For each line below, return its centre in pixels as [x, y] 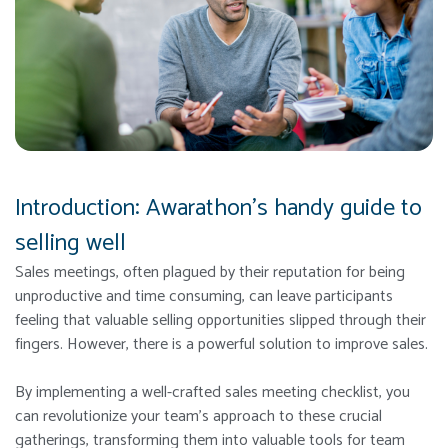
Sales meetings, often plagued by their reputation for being [210, 273]
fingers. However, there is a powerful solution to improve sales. [223, 345]
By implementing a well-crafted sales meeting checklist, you [212, 393]
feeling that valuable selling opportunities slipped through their [220, 321]
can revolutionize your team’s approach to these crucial [198, 417]
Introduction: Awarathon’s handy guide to [218, 209]
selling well [73, 244]
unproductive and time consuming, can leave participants [204, 297]
